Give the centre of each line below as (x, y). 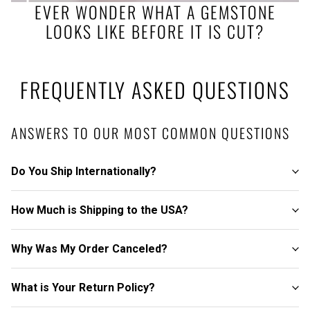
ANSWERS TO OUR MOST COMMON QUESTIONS (151, 133)
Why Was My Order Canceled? (89, 248)
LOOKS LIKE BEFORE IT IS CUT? (155, 31)
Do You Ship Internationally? (84, 171)
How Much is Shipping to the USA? (100, 210)
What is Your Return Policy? (83, 287)
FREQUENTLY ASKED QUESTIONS (155, 89)
